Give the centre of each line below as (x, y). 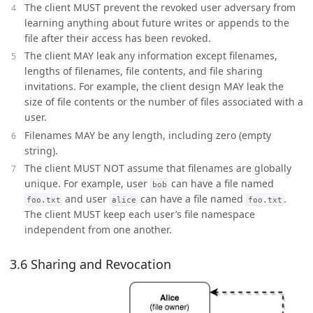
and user (86, 199)
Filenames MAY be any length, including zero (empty (148, 135)
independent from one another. (98, 230)
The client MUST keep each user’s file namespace (140, 214)
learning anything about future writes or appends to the (157, 22)
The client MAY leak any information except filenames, (151, 56)
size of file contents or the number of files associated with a (164, 102)
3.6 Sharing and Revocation (90, 264)
